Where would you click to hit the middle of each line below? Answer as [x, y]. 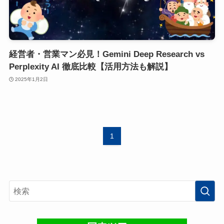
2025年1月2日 [32, 79]
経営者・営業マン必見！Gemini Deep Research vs [106, 54]
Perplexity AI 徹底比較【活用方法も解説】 [90, 67]
